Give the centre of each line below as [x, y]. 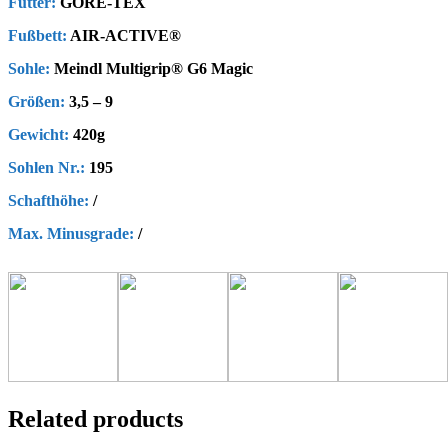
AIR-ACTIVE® [124, 36]
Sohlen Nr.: [46, 168]
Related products [95, 419]
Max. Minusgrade [68, 234]
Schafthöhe [46, 201]
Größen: [36, 102]
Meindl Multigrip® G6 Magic [151, 69]
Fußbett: [37, 36]
